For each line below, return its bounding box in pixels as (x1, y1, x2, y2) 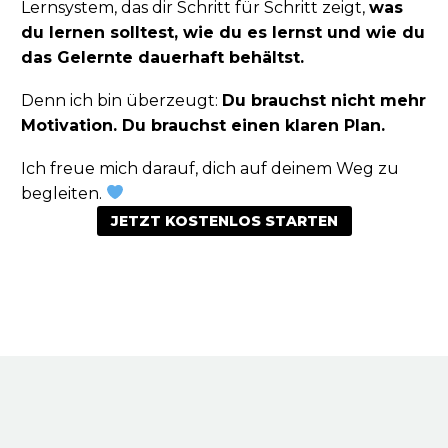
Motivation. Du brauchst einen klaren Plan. (21, 116, 385, 136)
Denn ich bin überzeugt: (21, 91, 222, 111)
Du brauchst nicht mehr (222, 91, 426, 111)
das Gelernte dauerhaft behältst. (21, 48, 304, 68)
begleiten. (21, 183, 106, 203)
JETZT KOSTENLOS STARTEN (110, 211, 338, 230)
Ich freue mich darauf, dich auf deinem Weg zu (21, 158, 399, 178)
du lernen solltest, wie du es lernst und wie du (21, 23, 425, 43)
